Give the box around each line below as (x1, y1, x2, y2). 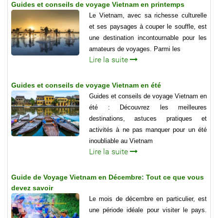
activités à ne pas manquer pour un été (89, 126, 207, 134)
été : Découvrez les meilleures (89, 104, 207, 111)
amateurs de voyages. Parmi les (89, 45, 181, 53)
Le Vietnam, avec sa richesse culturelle (89, 12, 207, 19)
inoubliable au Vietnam (89, 137, 153, 145)
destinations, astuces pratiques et (89, 115, 207, 123)
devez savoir (11, 184, 53, 192)
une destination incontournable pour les (89, 34, 207, 42)
